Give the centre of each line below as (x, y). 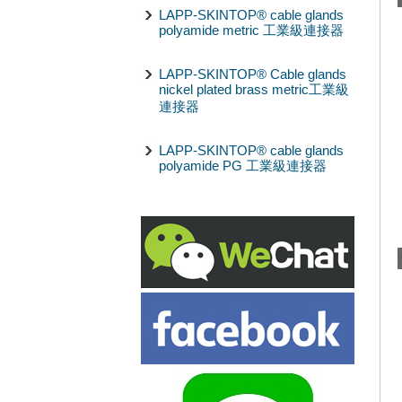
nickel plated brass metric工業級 (254, 89)
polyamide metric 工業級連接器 (251, 30)
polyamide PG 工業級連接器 (243, 166)
